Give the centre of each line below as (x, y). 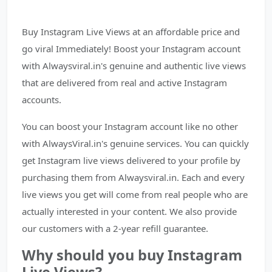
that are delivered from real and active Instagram (124, 83)
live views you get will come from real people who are (135, 194)
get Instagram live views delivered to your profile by (131, 160)
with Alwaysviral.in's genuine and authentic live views (134, 66)
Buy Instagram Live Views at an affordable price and (131, 32)
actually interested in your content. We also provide (129, 211)
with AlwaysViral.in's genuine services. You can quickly (135, 143)
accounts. (42, 100)
